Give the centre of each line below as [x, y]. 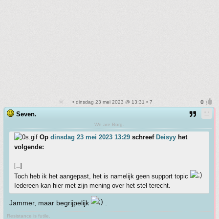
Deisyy [166, 137]
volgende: [29, 147]
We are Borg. [109, 124]
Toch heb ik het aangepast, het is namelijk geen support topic [102, 176]
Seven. [26, 114]
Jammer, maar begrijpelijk [50, 203]
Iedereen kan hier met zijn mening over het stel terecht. [92, 186]
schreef [143, 137]
